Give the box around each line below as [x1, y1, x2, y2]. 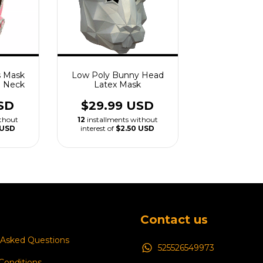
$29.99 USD [81, 99, 154, 113]
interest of [80, 124, 116, 133]
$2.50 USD [116, 124, 155, 133]
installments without [86, 115, 158, 124]
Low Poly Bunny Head [71, 70, 164, 80]
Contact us [140, 213, 208, 227]
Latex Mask [94, 79, 141, 90]
